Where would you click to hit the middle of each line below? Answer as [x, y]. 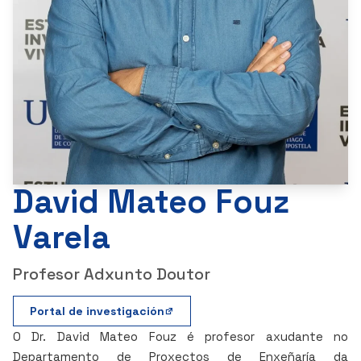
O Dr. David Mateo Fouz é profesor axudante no [180, 336]
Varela [62, 237]
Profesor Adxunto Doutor [112, 274]
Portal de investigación [97, 311]
